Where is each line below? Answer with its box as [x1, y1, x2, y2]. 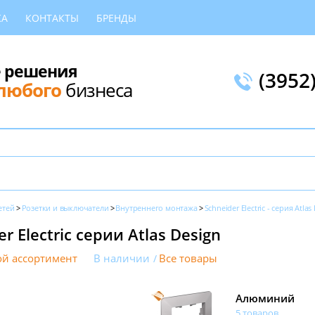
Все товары [159, 252, 217, 265]
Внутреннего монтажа [115, 202, 198, 213]
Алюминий [236, 291, 295, 305]
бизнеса [61, 77, 132, 103]
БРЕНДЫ [96, 11, 136, 25]
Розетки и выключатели [21, 202, 109, 213]
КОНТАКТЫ [25, 11, 79, 25]
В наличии [94, 252, 150, 265]
